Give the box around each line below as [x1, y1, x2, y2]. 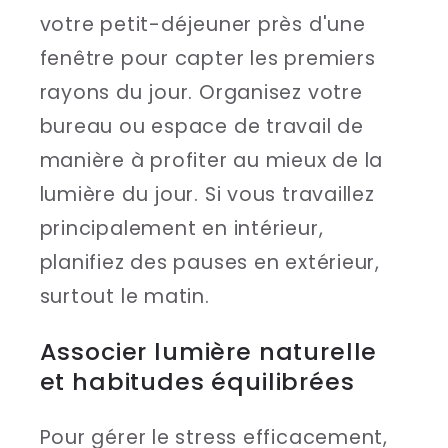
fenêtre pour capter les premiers [39, 44, 376, 72]
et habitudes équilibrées [39, 365, 355, 399]
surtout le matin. [39, 282, 210, 310]
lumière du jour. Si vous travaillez [39, 180, 375, 208]
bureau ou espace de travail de [39, 112, 364, 140]
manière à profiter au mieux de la [39, 146, 384, 174]
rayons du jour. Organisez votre [39, 78, 363, 106]
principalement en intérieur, [39, 214, 324, 242]
